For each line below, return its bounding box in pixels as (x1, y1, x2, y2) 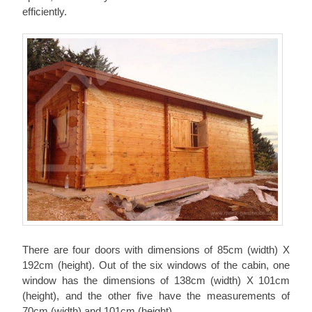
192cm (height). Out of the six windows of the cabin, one (22, 259, 290, 272)
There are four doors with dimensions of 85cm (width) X (22, 244, 290, 256)
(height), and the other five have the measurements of (22, 290, 290, 302)
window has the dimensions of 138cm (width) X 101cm (22, 274, 290, 287)
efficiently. (22, 6, 67, 17)
